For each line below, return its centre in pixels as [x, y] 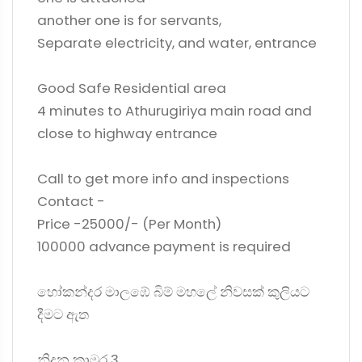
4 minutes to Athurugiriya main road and [175, 111]
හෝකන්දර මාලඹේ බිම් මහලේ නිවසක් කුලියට [173, 292]
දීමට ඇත [63, 314]
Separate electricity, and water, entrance [177, 43]
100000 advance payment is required [164, 246]
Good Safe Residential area [132, 88]
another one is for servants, [129, 20]
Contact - [71, 201]
